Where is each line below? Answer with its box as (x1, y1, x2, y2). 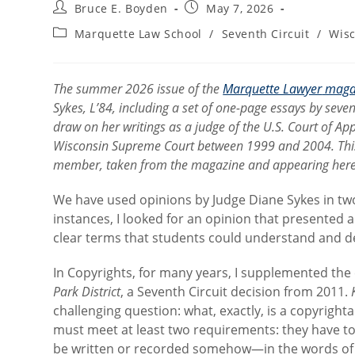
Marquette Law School (74, 26, 202, 41)
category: (52, 40, 105, 55)
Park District (53, 283, 121, 300)
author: (52, 14, 95, 29)
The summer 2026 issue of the (53, 80, 223, 97)
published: (184, 14, 246, 29)
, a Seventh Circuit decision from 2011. (120, 283, 352, 300)
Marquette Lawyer (223, 80, 323, 97)
